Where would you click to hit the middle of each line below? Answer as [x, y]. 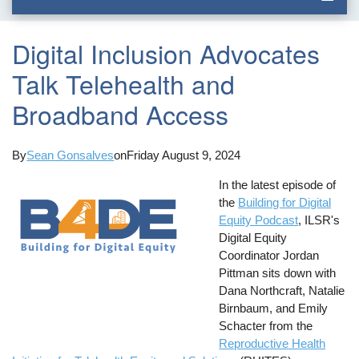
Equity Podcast [259, 220]
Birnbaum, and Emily [274, 308]
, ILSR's [319, 220]
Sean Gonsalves [71, 155]
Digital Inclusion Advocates [166, 53]
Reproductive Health [272, 343]
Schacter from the [266, 325]
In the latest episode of [278, 184]
